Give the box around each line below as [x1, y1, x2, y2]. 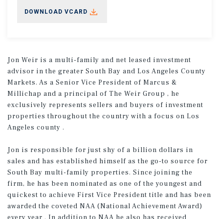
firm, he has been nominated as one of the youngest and [7, 179, 202, 188]
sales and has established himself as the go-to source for [7, 156, 208, 166]
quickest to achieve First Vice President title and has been [7, 190, 211, 199]
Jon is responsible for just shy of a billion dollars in [7, 145, 193, 154]
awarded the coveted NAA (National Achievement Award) [7, 201, 202, 211]
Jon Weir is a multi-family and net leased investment [7, 55, 191, 65]
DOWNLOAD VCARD [24, 8, 88, 15]
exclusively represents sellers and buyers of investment [7, 100, 203, 109]
